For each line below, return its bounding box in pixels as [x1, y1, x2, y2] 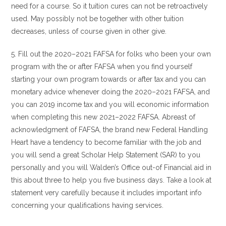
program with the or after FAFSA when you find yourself [11, 63, 193, 71]
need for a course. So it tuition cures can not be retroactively [11, 2, 208, 10]
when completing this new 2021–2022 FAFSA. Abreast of [11, 113, 196, 121]
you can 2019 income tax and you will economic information [11, 100, 209, 108]
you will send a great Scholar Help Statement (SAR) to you [11, 151, 201, 159]
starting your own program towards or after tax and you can [11, 75, 206, 83]
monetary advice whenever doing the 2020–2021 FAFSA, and [11, 88, 210, 96]
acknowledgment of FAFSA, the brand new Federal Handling [11, 126, 208, 134]
